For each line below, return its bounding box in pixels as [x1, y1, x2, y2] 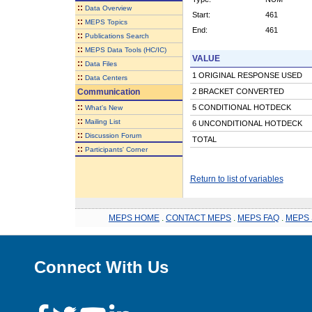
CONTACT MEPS [166, 212, 231, 223]
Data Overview [84, 3, 132, 12]
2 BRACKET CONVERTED [192, 86, 284, 95]
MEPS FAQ [237, 212, 279, 223]
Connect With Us [34, 257, 169, 276]
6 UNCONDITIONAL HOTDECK [192, 118, 302, 127]
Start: [192, 10, 210, 19]
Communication [75, 86, 140, 97]
